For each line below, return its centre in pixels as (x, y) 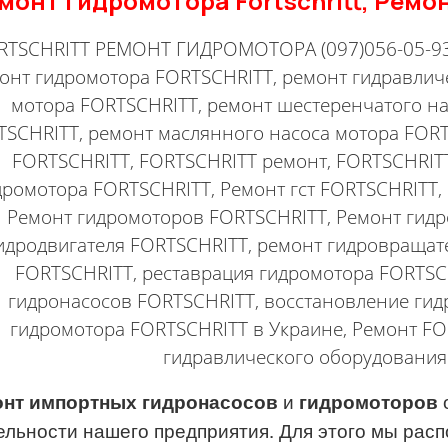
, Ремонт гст (265, 188)
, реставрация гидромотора (255, 272)
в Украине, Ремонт (334, 328)
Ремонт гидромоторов (107, 216)
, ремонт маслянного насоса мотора (241, 132)
